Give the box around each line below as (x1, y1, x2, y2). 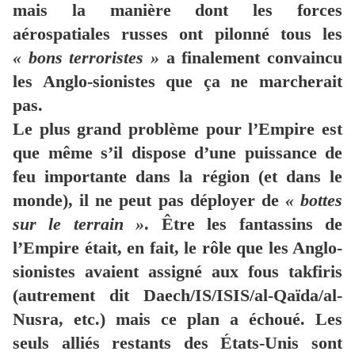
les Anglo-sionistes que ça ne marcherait (13, 71, 342, 92)
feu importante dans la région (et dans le (13, 166, 342, 187)
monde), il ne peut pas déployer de (13, 190, 285, 211)
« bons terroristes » (13, 48, 159, 68)
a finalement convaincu (159, 48, 342, 68)
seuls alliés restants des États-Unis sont (13, 333, 342, 353)
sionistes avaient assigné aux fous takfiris (13, 261, 342, 282)
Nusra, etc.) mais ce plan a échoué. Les (13, 309, 342, 330)
